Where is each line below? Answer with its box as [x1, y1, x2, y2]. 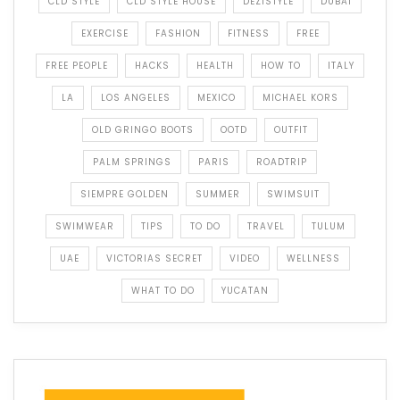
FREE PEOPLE [46, 59, 108, 73]
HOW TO [261, 59, 301, 73]
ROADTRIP [256, 155, 307, 170]
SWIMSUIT [267, 187, 320, 202]
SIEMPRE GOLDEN [80, 187, 169, 202]
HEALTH [196, 59, 234, 73]
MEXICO [197, 91, 236, 105]
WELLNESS [287, 252, 340, 266]
